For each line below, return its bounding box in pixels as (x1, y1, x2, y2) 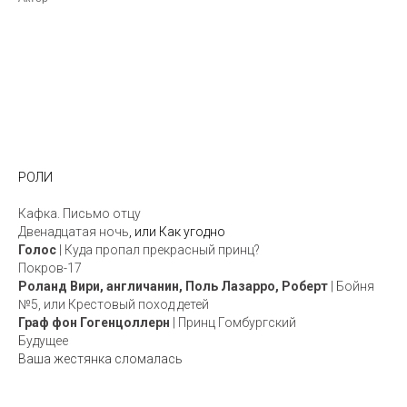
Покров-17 (18, 261, 82, 276)
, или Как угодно (129, 224, 225, 240)
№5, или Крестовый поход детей (18, 297, 209, 313)
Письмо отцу (63, 206, 141, 222)
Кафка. (18, 206, 63, 222)
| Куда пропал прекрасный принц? (56, 243, 260, 258)
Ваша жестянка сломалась (18, 352, 183, 367)
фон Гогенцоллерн (49, 315, 170, 331)
